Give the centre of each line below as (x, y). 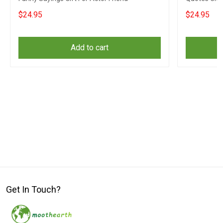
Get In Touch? (33, 189)
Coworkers (203, 10)
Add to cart (90, 48)
